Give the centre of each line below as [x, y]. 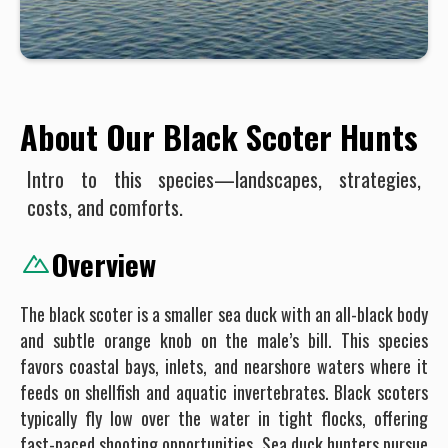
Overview [104, 263]
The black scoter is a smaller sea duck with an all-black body [224, 313]
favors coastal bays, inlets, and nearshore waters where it [224, 365]
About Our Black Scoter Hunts [219, 136]
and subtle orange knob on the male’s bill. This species [224, 339]
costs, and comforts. [105, 206]
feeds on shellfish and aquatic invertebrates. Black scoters [224, 391]
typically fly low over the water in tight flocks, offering [224, 417]
